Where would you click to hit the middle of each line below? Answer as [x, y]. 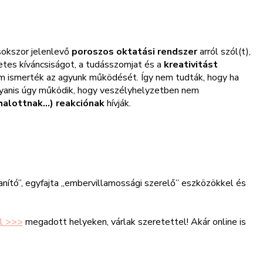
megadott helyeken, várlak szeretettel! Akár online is [134, 222]
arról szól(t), [224, 52]
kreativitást [191, 65]
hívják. [118, 104]
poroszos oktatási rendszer [134, 52]
